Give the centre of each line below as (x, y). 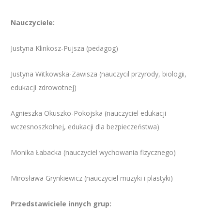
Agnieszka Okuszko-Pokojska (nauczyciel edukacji (89, 113)
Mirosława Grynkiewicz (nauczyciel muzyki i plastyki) (92, 178)
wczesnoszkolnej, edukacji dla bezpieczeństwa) (85, 127)
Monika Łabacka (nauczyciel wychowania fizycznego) (93, 153)
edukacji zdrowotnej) (44, 88)
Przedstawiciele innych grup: (61, 204)
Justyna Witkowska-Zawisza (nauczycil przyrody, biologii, (99, 74)
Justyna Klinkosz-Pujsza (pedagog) (65, 48)
